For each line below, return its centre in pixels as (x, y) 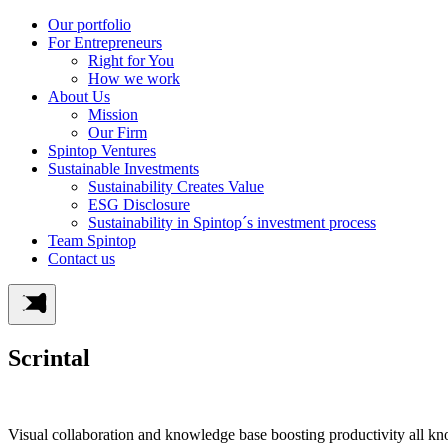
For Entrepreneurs (105, 42)
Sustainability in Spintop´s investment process (232, 222)
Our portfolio (89, 24)
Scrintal (49, 357)
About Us (79, 96)
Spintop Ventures (102, 150)
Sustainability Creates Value (176, 186)
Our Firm (117, 132)
